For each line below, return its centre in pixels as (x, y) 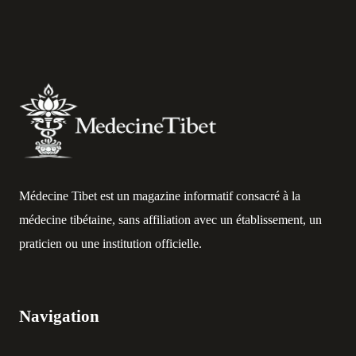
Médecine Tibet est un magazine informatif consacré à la (160, 195)
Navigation (59, 316)
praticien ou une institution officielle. (110, 243)
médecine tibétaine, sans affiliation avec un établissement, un (170, 219)
